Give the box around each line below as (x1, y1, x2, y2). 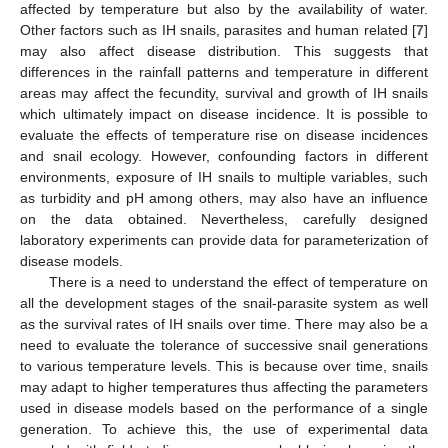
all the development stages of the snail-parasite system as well (20, 294, 428, 311)
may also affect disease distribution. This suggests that (20, 42, 428, 59)
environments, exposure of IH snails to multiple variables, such (20, 168, 428, 185)
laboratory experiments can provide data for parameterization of (20, 231, 428, 248)
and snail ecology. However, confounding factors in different (20, 147, 428, 164)
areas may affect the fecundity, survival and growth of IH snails (20, 84, 428, 101)
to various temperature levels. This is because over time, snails (20, 357, 428, 374)
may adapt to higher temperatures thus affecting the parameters (20, 378, 428, 395)
